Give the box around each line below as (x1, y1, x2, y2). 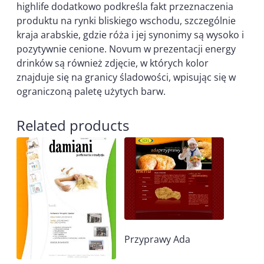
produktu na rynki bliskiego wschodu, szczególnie (16, 14, 236, 27)
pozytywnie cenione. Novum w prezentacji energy (16, 42, 236, 55)
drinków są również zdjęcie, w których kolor (16, 56, 209, 70)
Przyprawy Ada (124, 232, 191, 246)
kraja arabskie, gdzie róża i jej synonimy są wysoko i (16, 28, 244, 41)
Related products (16, 115, 129, 135)
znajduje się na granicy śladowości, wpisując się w (16, 70, 236, 84)
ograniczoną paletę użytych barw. (16, 84, 166, 98)
